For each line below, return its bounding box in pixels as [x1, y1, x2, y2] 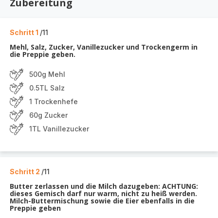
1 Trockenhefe [29, 97, 78, 106]
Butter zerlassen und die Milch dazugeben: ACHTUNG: [10, 182, 198, 191]
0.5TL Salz [29, 84, 65, 92]
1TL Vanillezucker [29, 125, 89, 133]
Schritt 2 [10, 167, 41, 176]
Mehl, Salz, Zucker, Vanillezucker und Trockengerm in [10, 42, 198, 52]
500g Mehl [29, 70, 65, 78]
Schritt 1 [10, 28, 40, 36]
